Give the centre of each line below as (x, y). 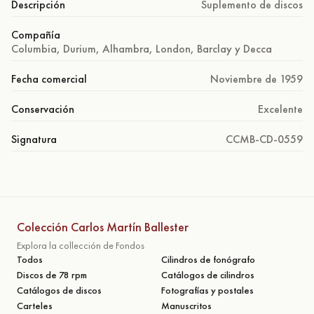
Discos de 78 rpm (52, 274)
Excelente (280, 109)
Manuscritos (186, 305)
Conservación (43, 109)
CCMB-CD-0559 (264, 139)
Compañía (36, 34)
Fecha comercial (49, 78)
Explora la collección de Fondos (81, 245)
